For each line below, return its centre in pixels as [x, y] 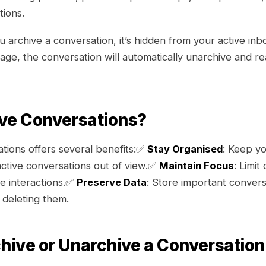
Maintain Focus [197, 166]
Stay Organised [185, 149]
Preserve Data [112, 182]
